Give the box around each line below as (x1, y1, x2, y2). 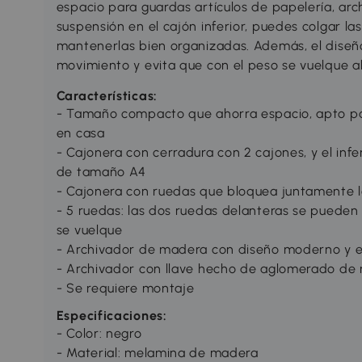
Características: (56, 88, 158, 104)
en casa (56, 125, 105, 141)
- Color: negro (56, 326, 142, 342)
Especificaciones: (56, 308, 167, 324)
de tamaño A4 (56, 164, 147, 180)
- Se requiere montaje (56, 280, 195, 297)
